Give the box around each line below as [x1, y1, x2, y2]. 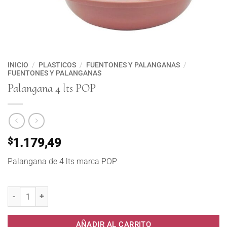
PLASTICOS [39, 61, 77, 69]
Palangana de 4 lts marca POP [8, 157, 117, 167]
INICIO [8, 61, 28, 69]
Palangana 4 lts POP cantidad [7, 179, 103, 188]
